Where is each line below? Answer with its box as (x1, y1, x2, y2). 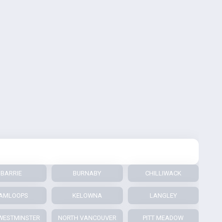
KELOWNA (72, 191, 102, 199)
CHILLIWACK (145, 169, 181, 177)
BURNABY (73, 169, 102, 177)
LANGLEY (149, 191, 177, 199)
